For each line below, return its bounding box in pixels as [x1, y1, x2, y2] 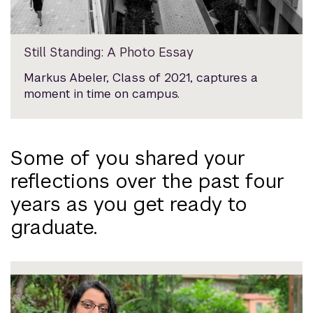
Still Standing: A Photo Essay [24, 43, 194, 60]
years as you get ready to [10, 191, 247, 217]
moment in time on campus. [24, 85, 180, 101]
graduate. [10, 214, 97, 240]
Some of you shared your [10, 145, 245, 170]
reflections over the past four [10, 168, 284, 194]
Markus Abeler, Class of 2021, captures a [24, 69, 259, 85]
